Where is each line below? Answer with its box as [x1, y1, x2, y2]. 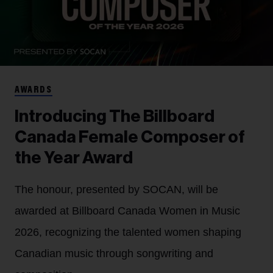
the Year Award [15, 149, 133, 167]
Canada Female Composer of [15, 129, 245, 146]
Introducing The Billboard [15, 108, 214, 126]
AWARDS [15, 85, 52, 96]
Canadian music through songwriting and [15, 247, 213, 260]
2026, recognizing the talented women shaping [15, 226, 241, 239]
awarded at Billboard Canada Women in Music [15, 205, 240, 218]
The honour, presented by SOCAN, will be [15, 183, 218, 196]
